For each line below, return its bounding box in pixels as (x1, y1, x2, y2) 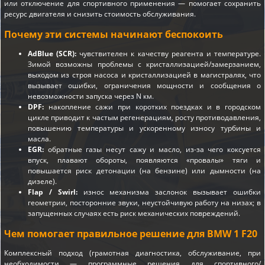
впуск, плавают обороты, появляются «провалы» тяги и (28, 154, 261, 165)
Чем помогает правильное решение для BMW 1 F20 (4, 227, 257, 241)
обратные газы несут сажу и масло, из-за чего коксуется (44, 144, 261, 154)
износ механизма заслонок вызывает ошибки (77, 186, 261, 197)
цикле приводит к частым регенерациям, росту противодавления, (28, 112, 261, 122)
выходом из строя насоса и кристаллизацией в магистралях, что (28, 69, 261, 80)
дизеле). (28, 176, 57, 186)
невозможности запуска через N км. (28, 91, 154, 101)
